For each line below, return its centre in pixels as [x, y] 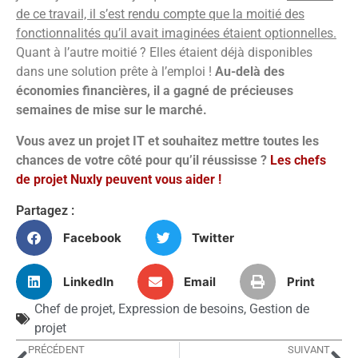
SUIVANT [309, 350]
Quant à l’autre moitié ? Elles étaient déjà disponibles [164, 53]
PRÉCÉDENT [56, 350]
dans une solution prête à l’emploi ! [114, 72]
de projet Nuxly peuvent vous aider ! [119, 179]
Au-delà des [248, 72]
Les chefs [298, 160]
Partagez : [45, 211]
